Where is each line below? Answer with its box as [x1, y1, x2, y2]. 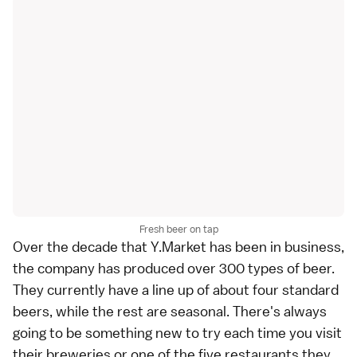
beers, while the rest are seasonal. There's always [13, 302, 327, 321]
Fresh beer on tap [139, 222, 218, 237]
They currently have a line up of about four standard [13, 280, 339, 300]
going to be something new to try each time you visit [13, 324, 342, 343]
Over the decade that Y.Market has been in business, [13, 237, 344, 257]
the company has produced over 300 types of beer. [13, 259, 335, 278]
